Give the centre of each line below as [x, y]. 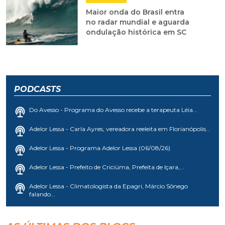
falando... [42, 194]
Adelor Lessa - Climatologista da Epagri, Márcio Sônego [108, 186]
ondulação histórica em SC [136, 32]
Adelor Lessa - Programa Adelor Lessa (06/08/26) [100, 148]
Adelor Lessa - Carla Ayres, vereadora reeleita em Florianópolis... [120, 129]
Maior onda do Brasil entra [135, 12]
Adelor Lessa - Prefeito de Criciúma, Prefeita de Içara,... [107, 167]
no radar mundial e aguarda [137, 22]
